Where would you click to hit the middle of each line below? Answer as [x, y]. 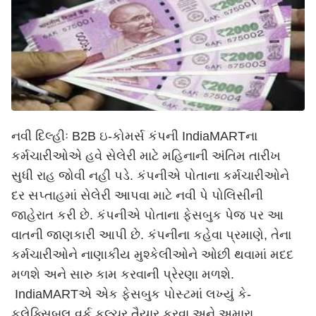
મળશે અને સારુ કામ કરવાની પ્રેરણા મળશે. [123, 274]
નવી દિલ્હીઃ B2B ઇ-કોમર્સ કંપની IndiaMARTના [134, 136]
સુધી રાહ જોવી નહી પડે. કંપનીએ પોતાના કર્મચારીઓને [150, 176]
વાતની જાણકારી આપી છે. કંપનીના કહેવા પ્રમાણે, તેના [151, 235]
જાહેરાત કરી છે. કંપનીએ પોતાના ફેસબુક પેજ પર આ [147, 215]
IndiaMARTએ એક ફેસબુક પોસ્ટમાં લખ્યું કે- [133, 294]
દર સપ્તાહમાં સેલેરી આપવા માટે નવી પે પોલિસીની [137, 195]
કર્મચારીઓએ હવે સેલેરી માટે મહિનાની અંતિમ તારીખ [146, 156]
